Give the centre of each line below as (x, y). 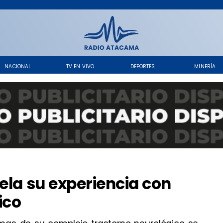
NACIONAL (18, 66)
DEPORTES (143, 66)
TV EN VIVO (80, 66)
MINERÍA (205, 66)
